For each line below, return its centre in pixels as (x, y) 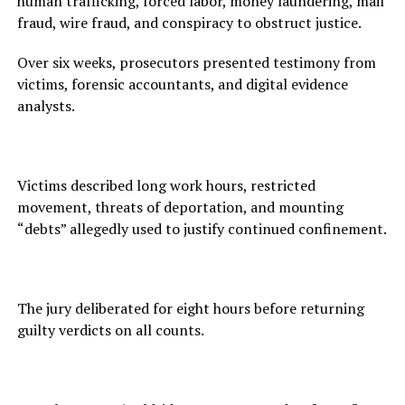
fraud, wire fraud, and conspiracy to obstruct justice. (189, 22)
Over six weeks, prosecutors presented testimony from (196, 62)
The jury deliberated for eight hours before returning (190, 308)
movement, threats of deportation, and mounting (180, 207)
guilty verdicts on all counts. (110, 330)
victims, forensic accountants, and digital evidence (182, 84)
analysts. (46, 105)
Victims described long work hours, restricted (166, 185)
